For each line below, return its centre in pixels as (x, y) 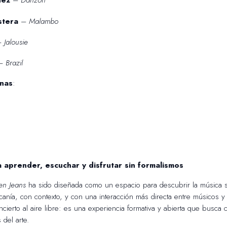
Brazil (14, 63)
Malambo (43, 21)
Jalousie (16, 42)
